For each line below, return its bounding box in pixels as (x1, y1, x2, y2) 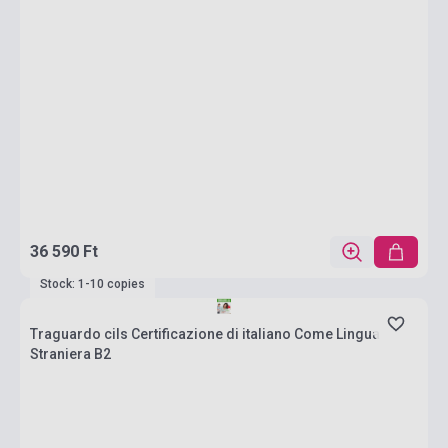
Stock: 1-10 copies (40, 277, 145, 291)
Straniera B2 (30, 346, 111, 362)
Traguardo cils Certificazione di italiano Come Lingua (30, 326, 380, 342)
